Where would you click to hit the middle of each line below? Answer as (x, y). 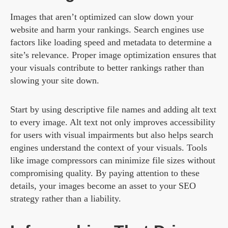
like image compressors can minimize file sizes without (113, 161)
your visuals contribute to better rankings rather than (107, 68)
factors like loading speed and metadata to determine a (111, 42)
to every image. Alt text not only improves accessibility (113, 122)
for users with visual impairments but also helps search (112, 135)
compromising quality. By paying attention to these (105, 173)
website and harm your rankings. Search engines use (107, 30)
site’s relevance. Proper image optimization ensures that (113, 55)
